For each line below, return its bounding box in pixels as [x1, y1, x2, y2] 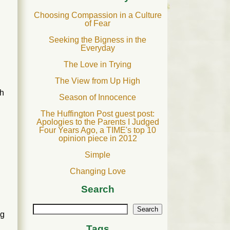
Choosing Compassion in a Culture [33, 10, 162, 20]
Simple [85, 150, 110, 159]
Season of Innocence [59, 92, 136, 102]
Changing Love [69, 166, 126, 176]
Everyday [80, 43, 115, 52]
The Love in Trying [64, 60, 131, 69]
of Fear [85, 18, 110, 28]
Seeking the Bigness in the [49, 35, 146, 44]
